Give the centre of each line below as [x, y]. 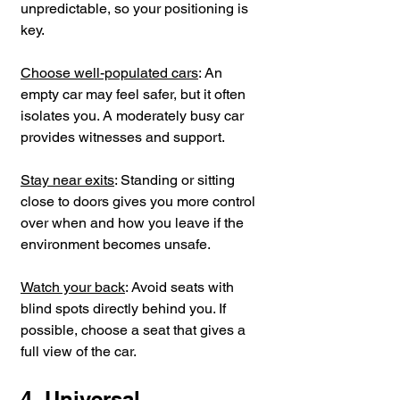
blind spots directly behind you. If [125, 308]
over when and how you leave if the [134, 222]
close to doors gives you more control [140, 201]
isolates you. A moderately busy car [134, 115]
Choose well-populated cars [109, 72]
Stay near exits [67, 179]
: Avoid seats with [181, 287]
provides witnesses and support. [123, 137]
